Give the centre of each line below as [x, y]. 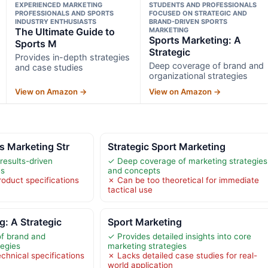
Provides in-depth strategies [72, 57]
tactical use [130, 190]
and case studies [49, 68]
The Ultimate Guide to [65, 32]
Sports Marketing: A [195, 40]
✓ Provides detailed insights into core [179, 237]
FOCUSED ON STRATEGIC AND [198, 13]
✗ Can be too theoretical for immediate [183, 180]
